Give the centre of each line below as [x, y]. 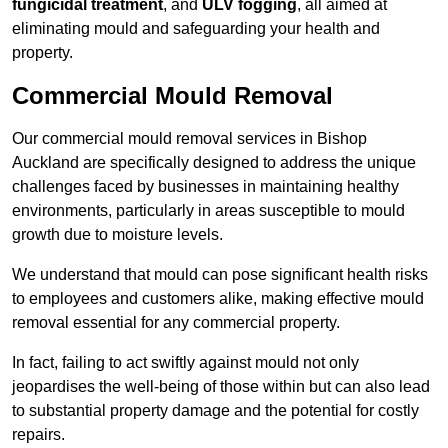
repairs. [38, 435]
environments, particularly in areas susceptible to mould [208, 211]
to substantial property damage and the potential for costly [215, 411]
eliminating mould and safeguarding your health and [196, 29]
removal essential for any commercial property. [176, 323]
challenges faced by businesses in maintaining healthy [205, 187]
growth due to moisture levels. [117, 235]
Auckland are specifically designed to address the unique [214, 163]
